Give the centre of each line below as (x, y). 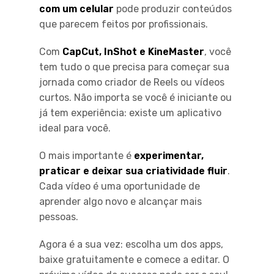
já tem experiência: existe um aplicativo (130, 113)
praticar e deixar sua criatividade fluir (133, 171)
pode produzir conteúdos (173, 9)
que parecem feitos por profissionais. (124, 24)
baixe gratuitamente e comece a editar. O (134, 259)
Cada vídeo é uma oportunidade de (120, 186)
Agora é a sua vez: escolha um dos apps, (131, 244)
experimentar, (169, 155)
